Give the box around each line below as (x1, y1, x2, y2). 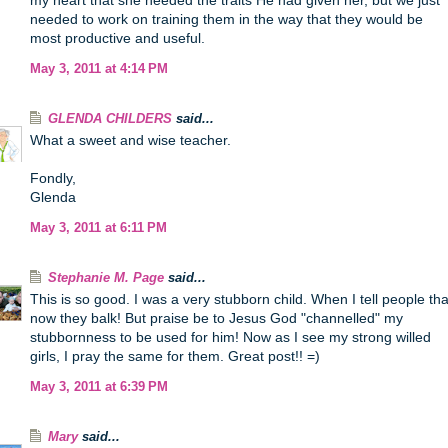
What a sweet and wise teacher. (30, 132, 231, 148)
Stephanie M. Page (48, 271, 164, 285)
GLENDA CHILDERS (48, 112, 172, 126)
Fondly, (30, 170, 76, 186)
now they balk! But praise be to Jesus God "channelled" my (30, 310, 403, 326)
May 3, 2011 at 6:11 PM (30, 221, 167, 235)
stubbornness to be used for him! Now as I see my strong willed (30, 329, 431, 345)
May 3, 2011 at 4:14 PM (30, 62, 168, 76)
